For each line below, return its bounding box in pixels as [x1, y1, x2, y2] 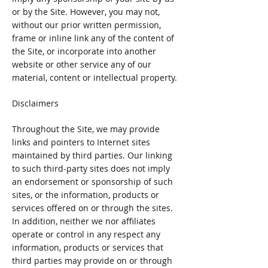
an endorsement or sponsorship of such [12, 176, 173, 187]
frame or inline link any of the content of [12, 32, 174, 44]
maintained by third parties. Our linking [12, 150, 172, 161]
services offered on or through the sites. [12, 202, 173, 214]
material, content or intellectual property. [12, 72, 177, 83]
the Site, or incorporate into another [12, 45, 156, 57]
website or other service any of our [12, 59, 151, 70]
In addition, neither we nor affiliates [12, 215, 156, 227]
